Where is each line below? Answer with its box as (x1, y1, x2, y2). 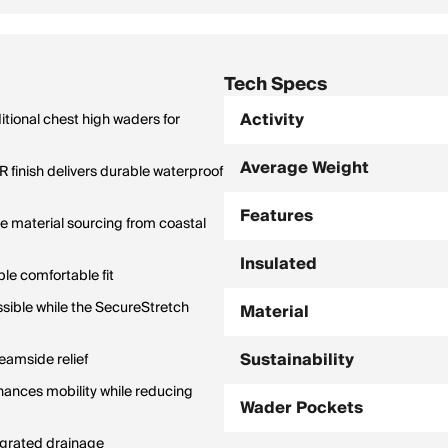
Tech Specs (224, 69, 327, 100)
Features (240, 202, 313, 230)
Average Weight (240, 154, 369, 182)
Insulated (240, 250, 317, 278)
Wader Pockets (240, 394, 363, 422)
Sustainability (240, 346, 354, 374)
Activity (240, 106, 304, 134)
